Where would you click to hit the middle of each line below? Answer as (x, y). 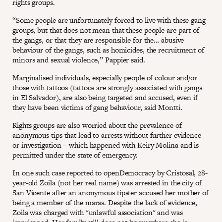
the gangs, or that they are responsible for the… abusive (98, 40)
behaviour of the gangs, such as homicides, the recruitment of (108, 50)
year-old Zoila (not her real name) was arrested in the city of (107, 183)
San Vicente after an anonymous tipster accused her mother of (111, 193)
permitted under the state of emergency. (75, 155)
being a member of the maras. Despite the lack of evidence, (105, 203)
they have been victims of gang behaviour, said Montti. (97, 108)
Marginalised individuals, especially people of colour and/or (105, 78)
